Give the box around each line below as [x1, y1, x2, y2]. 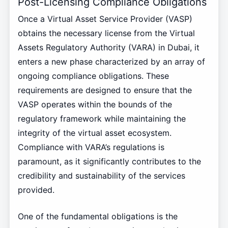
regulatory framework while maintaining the [17, 113, 186, 124]
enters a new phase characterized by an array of [17, 56, 205, 67]
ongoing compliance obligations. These [17, 70, 169, 81]
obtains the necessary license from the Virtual [17, 27, 195, 38]
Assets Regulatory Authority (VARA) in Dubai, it [17, 42, 199, 52]
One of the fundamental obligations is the [17, 211, 178, 221]
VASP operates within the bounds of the [17, 99, 172, 109]
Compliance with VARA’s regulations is [17, 141, 164, 152]
